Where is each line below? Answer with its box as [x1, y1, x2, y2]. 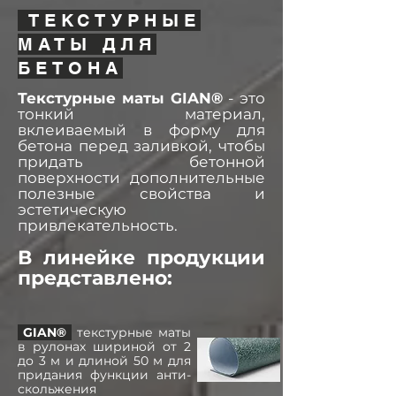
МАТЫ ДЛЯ [18, 34, 156, 55]
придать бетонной [18, 153, 265, 171]
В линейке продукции [18, 246, 265, 270]
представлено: [18, 266, 172, 290]
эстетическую [18, 201, 126, 218]
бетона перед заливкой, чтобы [18, 137, 265, 155]
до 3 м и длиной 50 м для [18, 353, 191, 369]
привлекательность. [18, 217, 178, 234]
